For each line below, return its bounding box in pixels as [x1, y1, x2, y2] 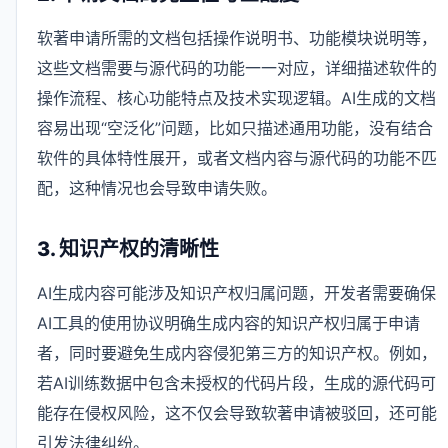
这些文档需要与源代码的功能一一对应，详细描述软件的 [37, 57, 437, 78]
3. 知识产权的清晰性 [37, 236, 219, 261]
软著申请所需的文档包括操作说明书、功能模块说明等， [37, 27, 437, 48]
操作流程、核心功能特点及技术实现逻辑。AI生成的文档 [37, 87, 436, 108]
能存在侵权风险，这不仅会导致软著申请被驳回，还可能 [37, 402, 437, 423]
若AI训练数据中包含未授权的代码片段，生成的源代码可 [37, 372, 436, 393]
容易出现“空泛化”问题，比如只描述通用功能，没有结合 [37, 117, 433, 138]
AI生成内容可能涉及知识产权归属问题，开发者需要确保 [37, 282, 436, 303]
